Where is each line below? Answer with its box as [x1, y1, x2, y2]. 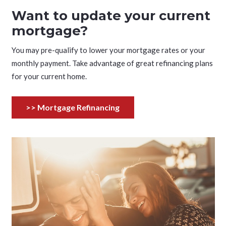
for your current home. [11, 71, 87, 81]
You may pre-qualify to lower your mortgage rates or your [11, 45, 205, 54]
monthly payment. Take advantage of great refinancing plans [11, 58, 213, 68]
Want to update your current [11, 8, 210, 24]
